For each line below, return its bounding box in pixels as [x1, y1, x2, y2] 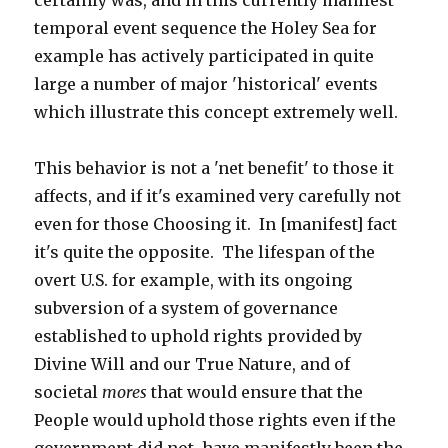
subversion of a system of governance [34, 298, 339, 318]
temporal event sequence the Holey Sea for [34, 18, 378, 38]
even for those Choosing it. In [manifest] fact [34, 214, 398, 234]
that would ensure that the [147, 382, 364, 402]
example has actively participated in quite [34, 46, 375, 66]
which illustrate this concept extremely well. [34, 102, 399, 122]
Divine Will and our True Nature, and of [34, 354, 351, 374]
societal [34, 382, 103, 402]
